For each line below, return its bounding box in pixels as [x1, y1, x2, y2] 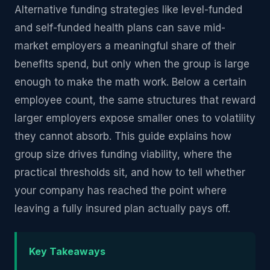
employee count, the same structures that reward [14, 94, 256, 106]
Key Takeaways [29, 245, 105, 257]
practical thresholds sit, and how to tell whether [14, 166, 245, 178]
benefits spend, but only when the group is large [14, 58, 250, 70]
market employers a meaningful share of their [14, 40, 236, 52]
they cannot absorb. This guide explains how [14, 130, 231, 142]
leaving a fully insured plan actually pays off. [14, 202, 230, 215]
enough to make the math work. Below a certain [14, 76, 246, 88]
